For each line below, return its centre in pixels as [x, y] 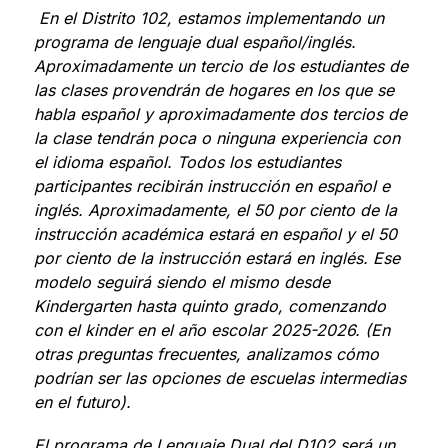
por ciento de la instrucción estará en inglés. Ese [216, 257]
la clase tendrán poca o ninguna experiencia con [216, 137]
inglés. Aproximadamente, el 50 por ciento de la [215, 209]
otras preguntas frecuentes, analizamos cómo [206, 353]
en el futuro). [82, 401]
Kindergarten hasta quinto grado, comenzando [209, 305]
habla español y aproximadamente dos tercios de [220, 113]
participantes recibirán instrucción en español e [211, 185]
